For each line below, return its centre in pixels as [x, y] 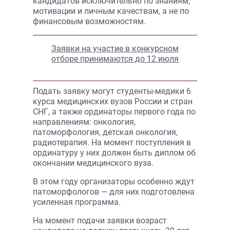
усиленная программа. [77, 202]
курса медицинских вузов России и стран [113, 101]
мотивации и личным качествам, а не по [111, 11]
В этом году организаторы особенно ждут [114, 181]
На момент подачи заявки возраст [100, 221]
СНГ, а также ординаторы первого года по [114, 112]
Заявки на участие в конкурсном [115, 49]
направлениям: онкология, [84, 122]
